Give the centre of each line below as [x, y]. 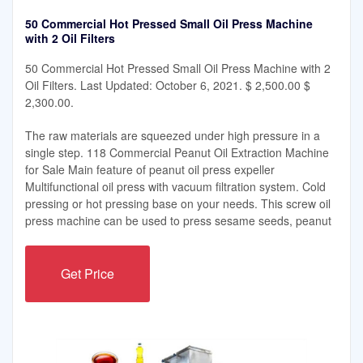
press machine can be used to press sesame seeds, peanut [178, 221]
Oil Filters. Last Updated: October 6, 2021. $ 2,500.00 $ [168, 85]
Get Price [88, 274]
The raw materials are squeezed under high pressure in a [173, 136]
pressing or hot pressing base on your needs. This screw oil [178, 204]
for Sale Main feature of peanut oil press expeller [150, 170]
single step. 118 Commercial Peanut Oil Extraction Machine [177, 153]
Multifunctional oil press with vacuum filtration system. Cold [175, 187]
